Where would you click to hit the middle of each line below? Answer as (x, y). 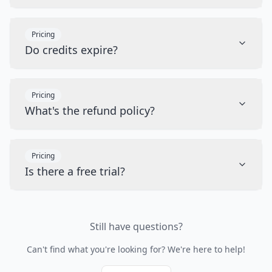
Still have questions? (136, 226)
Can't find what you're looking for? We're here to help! (136, 249)
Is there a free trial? (75, 171)
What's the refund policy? (90, 110)
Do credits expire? (71, 50)
